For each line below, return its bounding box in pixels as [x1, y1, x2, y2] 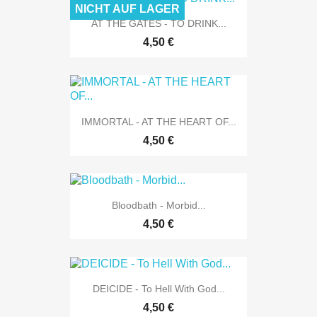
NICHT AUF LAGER [75, 3, 180, 16]
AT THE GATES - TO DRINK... [91, 18, 226, 30]
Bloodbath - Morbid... [111, 199, 206, 211]
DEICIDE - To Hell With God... [92, 283, 225, 295]
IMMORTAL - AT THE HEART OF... [81, 115, 236, 127]
